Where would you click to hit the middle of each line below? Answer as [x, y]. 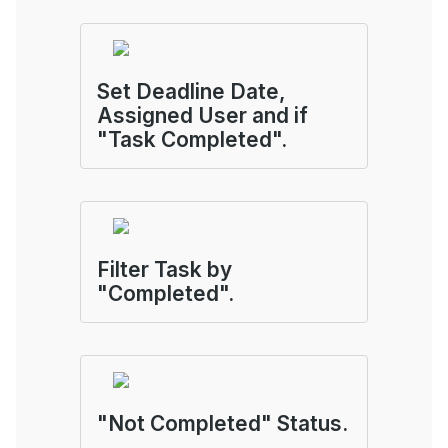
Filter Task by [164, 269]
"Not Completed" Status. [222, 423]
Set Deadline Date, [191, 91]
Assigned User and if [202, 115]
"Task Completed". [192, 139]
